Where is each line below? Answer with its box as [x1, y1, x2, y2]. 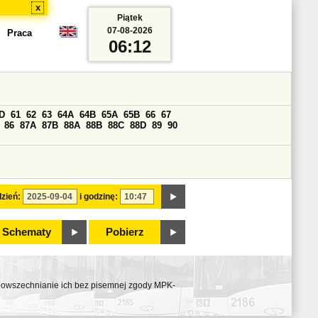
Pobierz [106, 226, 144, 238]
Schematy [1, 226, 51, 238]
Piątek [116, 13, 143, 23]
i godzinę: [79, 192, 118, 202]
